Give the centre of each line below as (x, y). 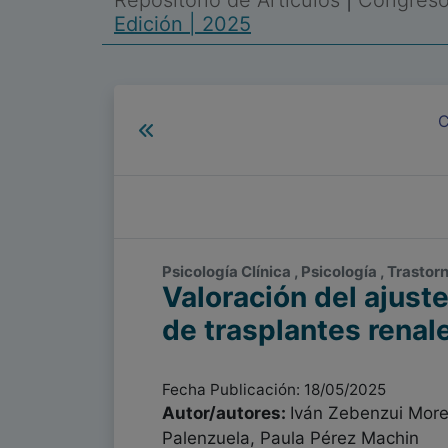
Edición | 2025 (182, 24)
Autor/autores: (226, 413)
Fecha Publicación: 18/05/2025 (274, 389)
